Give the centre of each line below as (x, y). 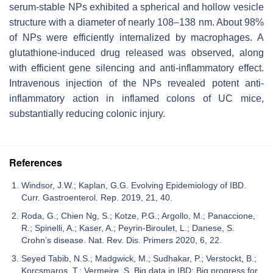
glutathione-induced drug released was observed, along (136, 52)
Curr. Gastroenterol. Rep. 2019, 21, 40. (97, 197)
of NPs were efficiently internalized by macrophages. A (136, 37)
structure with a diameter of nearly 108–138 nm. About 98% (136, 22)
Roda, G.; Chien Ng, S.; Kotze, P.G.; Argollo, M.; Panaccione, (138, 215)
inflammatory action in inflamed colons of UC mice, (136, 98)
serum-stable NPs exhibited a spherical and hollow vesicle (136, 7)
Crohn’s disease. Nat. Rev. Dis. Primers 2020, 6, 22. (122, 240)
